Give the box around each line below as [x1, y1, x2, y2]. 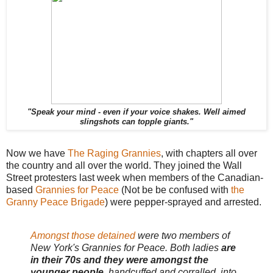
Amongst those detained [30, 230, 135, 241]
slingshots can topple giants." [80, 117, 193, 126]
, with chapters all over [161, 147, 257, 158]
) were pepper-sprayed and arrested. [105, 196, 261, 207]
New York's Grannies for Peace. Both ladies [30, 243, 221, 253]
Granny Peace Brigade [6, 196, 105, 207]
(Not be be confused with [119, 184, 231, 195]
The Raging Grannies [68, 147, 161, 158]
